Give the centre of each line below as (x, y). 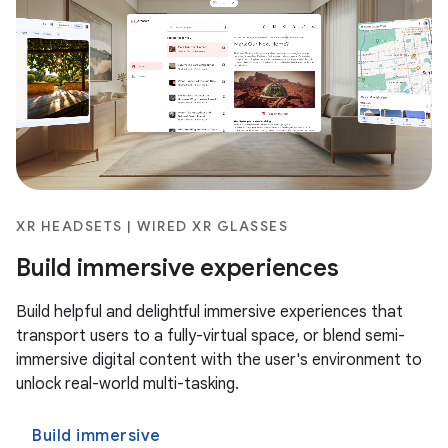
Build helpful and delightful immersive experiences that (209, 311)
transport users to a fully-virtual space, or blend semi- (210, 335)
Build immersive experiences (177, 267)
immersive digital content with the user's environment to (219, 359)
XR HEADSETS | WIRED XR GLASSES (152, 225)
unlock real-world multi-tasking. (127, 383)
